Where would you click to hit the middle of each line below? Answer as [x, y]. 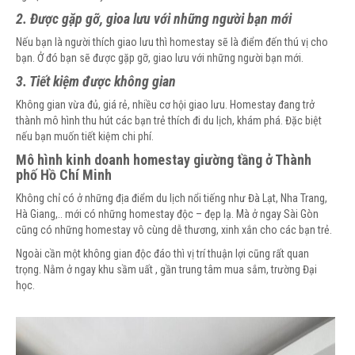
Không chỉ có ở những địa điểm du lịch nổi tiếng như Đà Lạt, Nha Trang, [172, 198]
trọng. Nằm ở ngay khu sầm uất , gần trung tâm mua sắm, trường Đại [166, 270]
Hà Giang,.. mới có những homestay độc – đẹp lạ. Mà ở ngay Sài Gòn [167, 214]
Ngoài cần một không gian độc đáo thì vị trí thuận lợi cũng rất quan [162, 254]
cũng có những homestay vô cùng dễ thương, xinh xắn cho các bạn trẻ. [174, 230]
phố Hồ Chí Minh [64, 175]
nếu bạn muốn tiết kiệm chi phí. [85, 137]
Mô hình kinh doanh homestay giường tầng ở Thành [164, 160]
